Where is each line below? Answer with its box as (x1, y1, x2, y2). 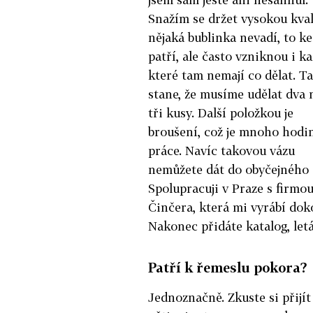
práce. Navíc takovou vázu (148, 143, 295, 158)
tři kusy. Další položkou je (148, 105, 293, 120)
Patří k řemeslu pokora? (148, 259, 307, 275)
